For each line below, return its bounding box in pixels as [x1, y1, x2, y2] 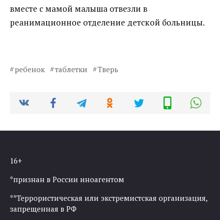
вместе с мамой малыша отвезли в [10, 2, 147, 14]
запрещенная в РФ [10, 204, 77, 214]
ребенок [14, 64, 45, 75]
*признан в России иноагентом [10, 174, 124, 185]
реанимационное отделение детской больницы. [10, 16, 205, 28]
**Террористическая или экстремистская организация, [10, 193, 207, 203]
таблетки [55, 64, 87, 75]
